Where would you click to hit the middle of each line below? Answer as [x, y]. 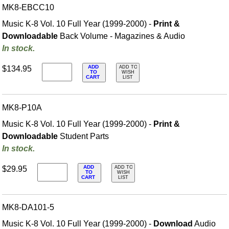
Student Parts [84, 136]
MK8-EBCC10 [28, 8]
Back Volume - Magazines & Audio [122, 36]
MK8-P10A [22, 107]
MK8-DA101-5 [28, 207]
